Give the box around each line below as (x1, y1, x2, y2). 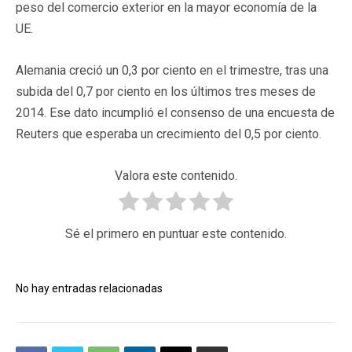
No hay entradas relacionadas (16, 281, 163, 295)
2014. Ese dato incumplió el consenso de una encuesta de (16, 104, 335, 120)
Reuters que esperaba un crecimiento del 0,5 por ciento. (16, 126, 321, 141)
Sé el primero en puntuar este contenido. (65, 225, 287, 241)
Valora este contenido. (115, 167, 237, 183)
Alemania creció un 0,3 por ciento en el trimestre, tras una (16, 62, 328, 78)
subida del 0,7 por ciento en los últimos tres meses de (16, 83, 316, 99)
